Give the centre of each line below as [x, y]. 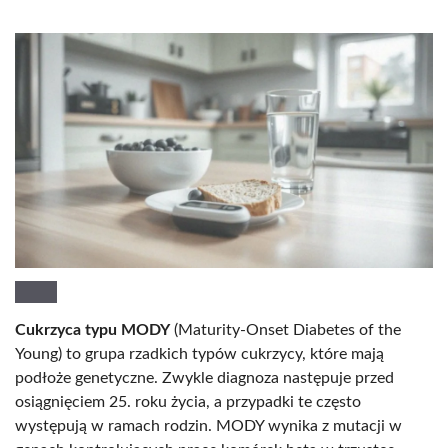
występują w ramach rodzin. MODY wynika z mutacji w [208, 425]
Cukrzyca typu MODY [92, 329]
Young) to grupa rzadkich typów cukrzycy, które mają [199, 353]
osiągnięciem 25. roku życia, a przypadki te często [188, 401]
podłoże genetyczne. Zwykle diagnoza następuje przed [204, 377]
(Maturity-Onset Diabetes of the [285, 329]
